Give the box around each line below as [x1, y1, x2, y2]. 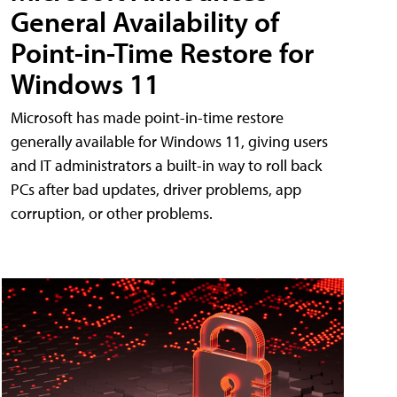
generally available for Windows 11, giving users [11, 131, 328, 152]
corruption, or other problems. [11, 203, 213, 224]
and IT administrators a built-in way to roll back [11, 155, 322, 176]
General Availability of [11, 4, 279, 40]
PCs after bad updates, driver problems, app [11, 179, 301, 200]
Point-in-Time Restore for [11, 35, 315, 71]
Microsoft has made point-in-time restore [11, 107, 284, 128]
